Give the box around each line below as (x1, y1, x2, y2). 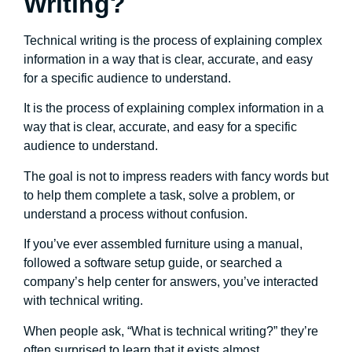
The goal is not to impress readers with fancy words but (24, 169, 328, 183)
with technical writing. (24, 294, 143, 308)
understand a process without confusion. (24, 207, 247, 221)
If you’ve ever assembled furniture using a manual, (24, 237, 302, 251)
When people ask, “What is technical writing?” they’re (24, 324, 318, 338)
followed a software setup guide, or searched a (24, 256, 282, 270)
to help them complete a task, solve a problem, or (24, 188, 295, 202)
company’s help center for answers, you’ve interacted (24, 275, 318, 289)
